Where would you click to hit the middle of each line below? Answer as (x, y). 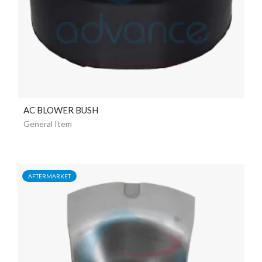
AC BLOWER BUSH (61, 110)
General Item (48, 123)
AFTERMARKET (49, 176)
